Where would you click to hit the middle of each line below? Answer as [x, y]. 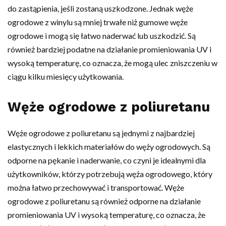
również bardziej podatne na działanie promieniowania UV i [109, 49]
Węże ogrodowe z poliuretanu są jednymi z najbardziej [101, 133]
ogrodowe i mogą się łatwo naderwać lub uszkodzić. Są [102, 35]
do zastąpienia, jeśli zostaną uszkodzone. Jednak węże [100, 8]
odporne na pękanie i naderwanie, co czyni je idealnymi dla [107, 160]
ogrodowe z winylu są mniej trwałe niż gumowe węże [98, 22]
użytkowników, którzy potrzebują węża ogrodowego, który [110, 174]
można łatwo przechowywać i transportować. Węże [96, 187]
